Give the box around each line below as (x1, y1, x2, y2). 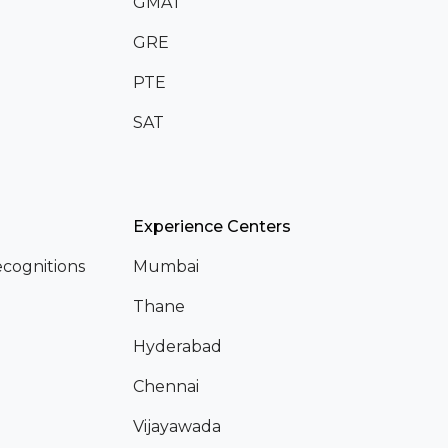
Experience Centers (133, 216, 292, 236)
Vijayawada (133, 416, 222, 436)
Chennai (133, 376, 200, 396)
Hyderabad (133, 336, 223, 356)
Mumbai (133, 256, 200, 276)
